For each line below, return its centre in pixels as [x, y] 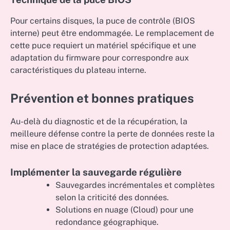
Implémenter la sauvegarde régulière [96, 172]
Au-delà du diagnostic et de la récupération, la [99, 122]
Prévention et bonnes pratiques [102, 98]
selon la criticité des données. [112, 198]
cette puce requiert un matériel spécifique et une [103, 45]
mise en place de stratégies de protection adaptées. [110, 146]
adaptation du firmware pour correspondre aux [100, 57]
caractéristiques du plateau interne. [78, 70]
